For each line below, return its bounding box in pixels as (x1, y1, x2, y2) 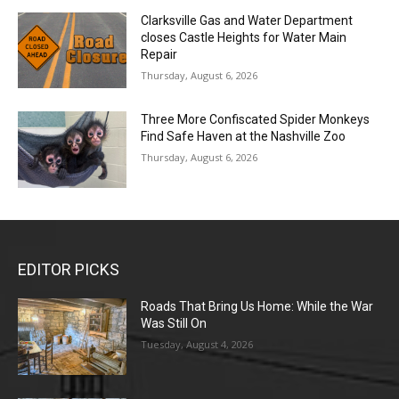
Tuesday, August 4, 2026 (141, 337, 254, 351)
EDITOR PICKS (18, 259, 119, 279)
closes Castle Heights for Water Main (141, 29, 347, 45)
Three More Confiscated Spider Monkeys (141, 112, 370, 127)
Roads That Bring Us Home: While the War (141, 298, 374, 313)
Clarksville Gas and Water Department (141, 12, 354, 28)
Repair (141, 46, 178, 61)
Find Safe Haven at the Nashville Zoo (141, 129, 346, 144)
